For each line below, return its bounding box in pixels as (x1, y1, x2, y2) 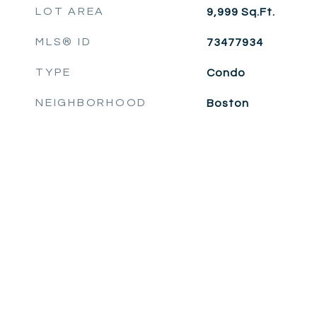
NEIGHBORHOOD (35, 97, 147, 108)
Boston (206, 98, 249, 109)
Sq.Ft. (241, 6, 275, 18)
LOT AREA (35, 6, 105, 17)
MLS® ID (35, 36, 92, 47)
